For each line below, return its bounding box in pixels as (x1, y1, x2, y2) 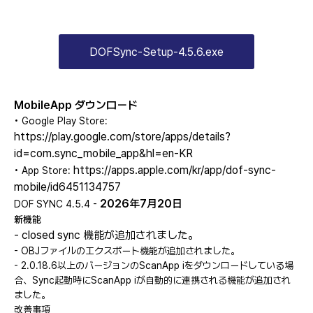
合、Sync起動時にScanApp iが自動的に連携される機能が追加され (14, 275, 291, 286)
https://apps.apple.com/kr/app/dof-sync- (73, 163, 276, 177)
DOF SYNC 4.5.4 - (14, 198, 100, 210)
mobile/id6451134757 (14, 180, 121, 194)
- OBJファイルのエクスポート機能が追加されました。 (14, 245, 240, 256)
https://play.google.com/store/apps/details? (14, 130, 231, 143)
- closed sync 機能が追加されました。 (14, 228, 198, 242)
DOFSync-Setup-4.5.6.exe (89, 45, 224, 59)
